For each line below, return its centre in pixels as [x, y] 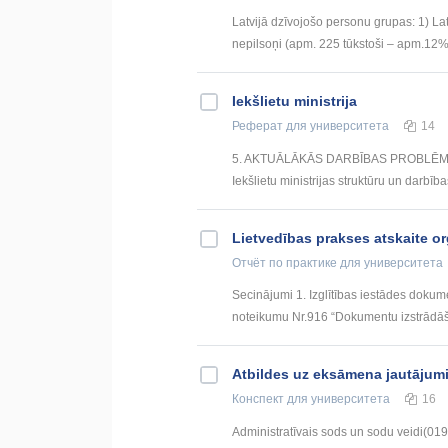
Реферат [257, 125]
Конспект [258, 399]
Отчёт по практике [284, 262]
